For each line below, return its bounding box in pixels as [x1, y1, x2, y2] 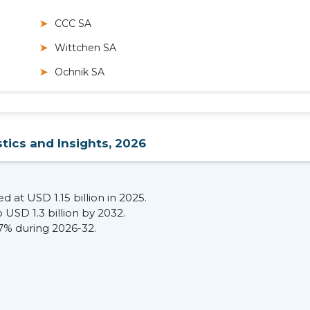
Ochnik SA [55, 66, 105, 79]
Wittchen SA [55, 42, 117, 55]
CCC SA [55, 17, 92, 30]
